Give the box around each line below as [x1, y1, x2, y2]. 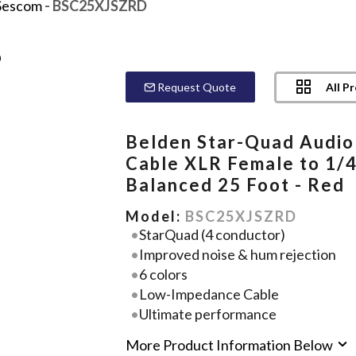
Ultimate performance [138, 304, 277, 323]
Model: [126, 207, 186, 225]
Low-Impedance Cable [138, 284, 279, 303]
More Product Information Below [126, 336, 336, 354]
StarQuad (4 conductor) [138, 225, 285, 243]
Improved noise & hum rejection [138, 245, 336, 263]
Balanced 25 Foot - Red [126, 173, 346, 195]
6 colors [138, 265, 188, 283]
